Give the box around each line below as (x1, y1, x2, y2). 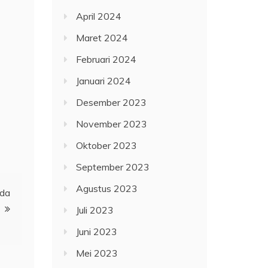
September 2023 (76, 161, 150, 173)
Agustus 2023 (76, 182, 138, 195)
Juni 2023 (76, 226, 118, 238)
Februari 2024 (76, 53, 137, 66)
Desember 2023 (76, 96, 147, 109)
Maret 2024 (76, 32, 129, 44)
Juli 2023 (76, 204, 114, 217)
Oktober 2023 (76, 139, 138, 152)
